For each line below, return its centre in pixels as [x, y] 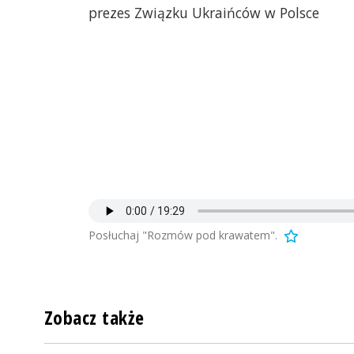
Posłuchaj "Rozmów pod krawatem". [183, 235]
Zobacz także [94, 318]
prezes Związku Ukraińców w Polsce [204, 13]
